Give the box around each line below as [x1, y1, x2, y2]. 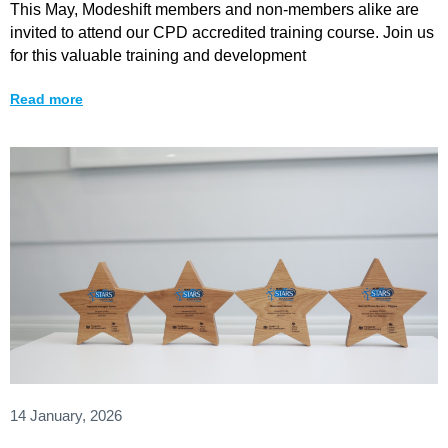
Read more [10, 90, 83, 107]
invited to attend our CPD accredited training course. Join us [10, 23, 434, 41]
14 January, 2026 [10, 406, 122, 424]
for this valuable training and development [10, 46, 306, 64]
